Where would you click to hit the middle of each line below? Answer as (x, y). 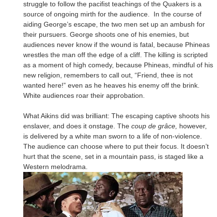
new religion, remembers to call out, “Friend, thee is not (108, 75)
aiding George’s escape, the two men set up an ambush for (114, 24)
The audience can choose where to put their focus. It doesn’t (116, 146)
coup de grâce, (155, 126)
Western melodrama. (55, 166)
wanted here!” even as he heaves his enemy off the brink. (111, 85)
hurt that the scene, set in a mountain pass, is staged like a (113, 156)
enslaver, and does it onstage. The (77, 126)
